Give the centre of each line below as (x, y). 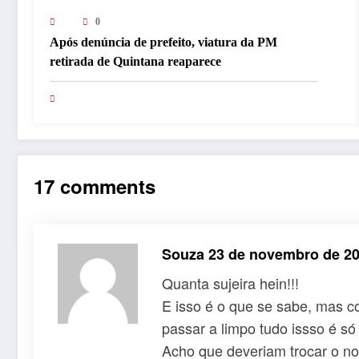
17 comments (95, 186)
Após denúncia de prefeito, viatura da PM (163, 42)
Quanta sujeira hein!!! (230, 282)
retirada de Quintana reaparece (135, 61)
